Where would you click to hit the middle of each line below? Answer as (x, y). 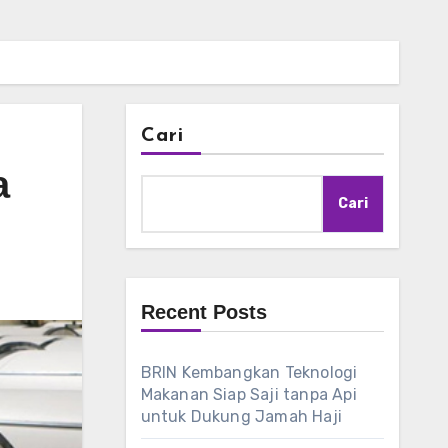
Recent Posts (203, 312)
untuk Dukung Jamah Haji (241, 416)
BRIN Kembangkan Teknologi (249, 372)
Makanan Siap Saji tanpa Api (248, 394)
